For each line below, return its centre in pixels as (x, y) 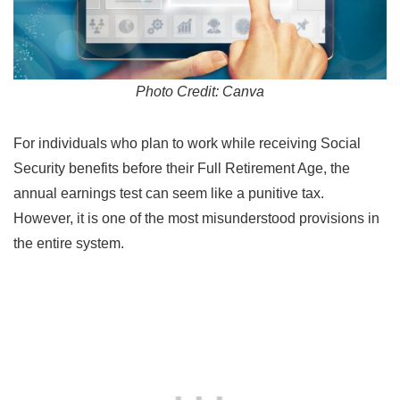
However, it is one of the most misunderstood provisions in (196, 218)
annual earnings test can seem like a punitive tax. (169, 193)
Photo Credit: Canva (200, 91)
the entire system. (69, 243)
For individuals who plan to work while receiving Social (187, 143)
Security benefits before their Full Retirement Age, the (182, 168)
